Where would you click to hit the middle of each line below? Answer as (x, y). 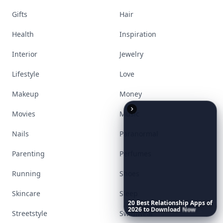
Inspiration (138, 34)
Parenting (28, 154)
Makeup (25, 94)
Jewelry (131, 54)
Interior (25, 54)
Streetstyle (30, 213)
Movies (24, 114)
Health (23, 34)
